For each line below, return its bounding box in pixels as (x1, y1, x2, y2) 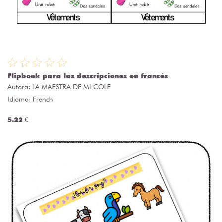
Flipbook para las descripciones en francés (7, 72, 168, 80)
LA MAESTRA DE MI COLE (32, 83, 111, 91)
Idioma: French (7, 95, 53, 104)
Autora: (7, 83, 32, 91)
